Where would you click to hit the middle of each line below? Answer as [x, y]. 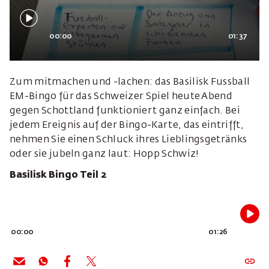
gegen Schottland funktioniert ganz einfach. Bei [125, 111]
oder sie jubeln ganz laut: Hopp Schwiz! [104, 154]
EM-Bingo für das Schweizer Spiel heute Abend [121, 97]
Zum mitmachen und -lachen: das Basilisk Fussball [130, 82]
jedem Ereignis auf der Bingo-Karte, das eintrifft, [127, 125]
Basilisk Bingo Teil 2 [58, 175]
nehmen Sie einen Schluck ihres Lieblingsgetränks [128, 140]
